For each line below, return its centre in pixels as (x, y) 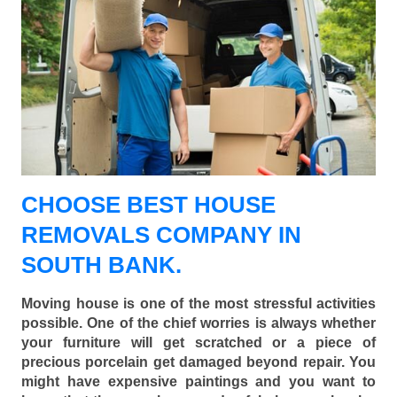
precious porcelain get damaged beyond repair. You (198, 362)
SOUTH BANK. (101, 265)
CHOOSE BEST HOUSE (148, 205)
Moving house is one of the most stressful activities (198, 304)
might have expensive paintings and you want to (198, 382)
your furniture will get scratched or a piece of (198, 343)
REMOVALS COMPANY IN (161, 235)
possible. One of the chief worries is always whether (198, 323)
